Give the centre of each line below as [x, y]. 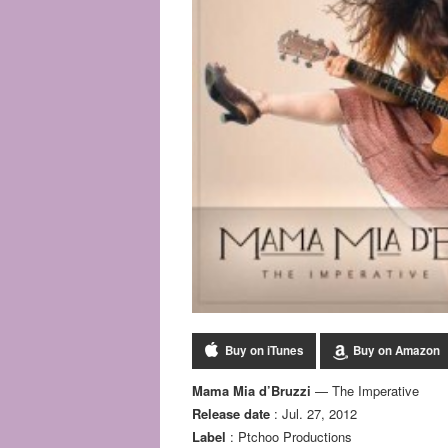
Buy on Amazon [396, 350]
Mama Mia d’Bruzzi [251, 390]
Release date [231, 413]
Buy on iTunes [264, 350]
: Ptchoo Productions [289, 436]
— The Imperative [365, 390]
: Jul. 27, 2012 [313, 413]
